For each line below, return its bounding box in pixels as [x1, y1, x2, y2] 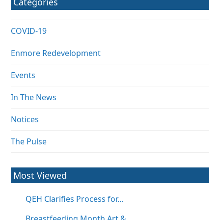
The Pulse [11, 136, 47, 147]
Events [11, 70, 36, 81]
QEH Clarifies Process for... [26, 193, 124, 205]
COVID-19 [11, 26, 47, 37]
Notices [11, 114, 39, 125]
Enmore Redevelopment [11, 48, 101, 59]
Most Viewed [13, 169, 67, 182]
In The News [11, 92, 57, 103]
